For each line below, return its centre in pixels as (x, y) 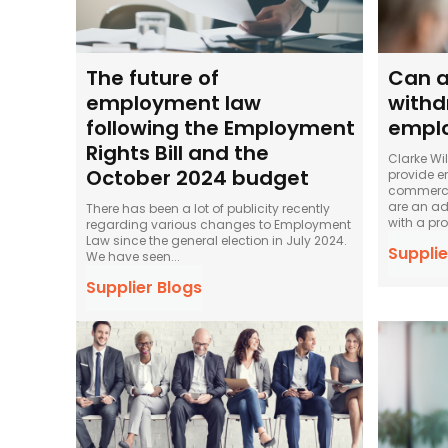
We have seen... (133, 257)
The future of (152, 78)
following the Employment (220, 128)
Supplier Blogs (144, 288)
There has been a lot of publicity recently (208, 209)
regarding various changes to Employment (218, 225)
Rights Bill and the (177, 153)
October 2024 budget (197, 178)
